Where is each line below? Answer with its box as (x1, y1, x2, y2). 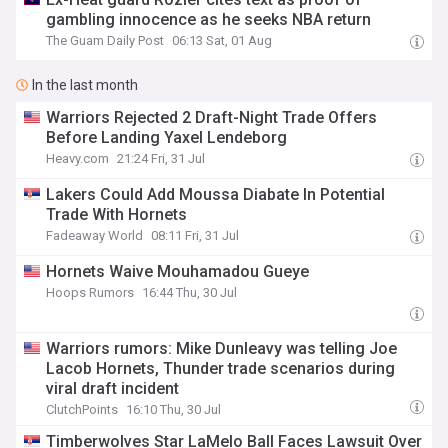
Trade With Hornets (46, 205, 188, 224)
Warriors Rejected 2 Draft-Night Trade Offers (46, 108, 378, 127)
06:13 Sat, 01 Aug (172, 33, 273, 48)
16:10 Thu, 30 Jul (126, 402, 222, 417)
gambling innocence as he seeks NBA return (46, 10, 372, 29)
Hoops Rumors (46, 285, 135, 300)
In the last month (32, 77, 138, 93)
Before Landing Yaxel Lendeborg (46, 128, 288, 147)
